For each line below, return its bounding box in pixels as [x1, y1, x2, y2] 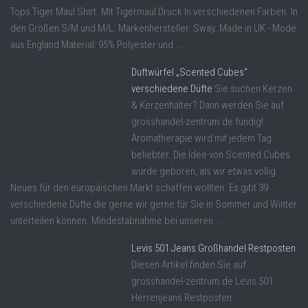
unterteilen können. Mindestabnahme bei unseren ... [10, 214, 223, 228]
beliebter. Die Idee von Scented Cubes [131, 148, 290, 162]
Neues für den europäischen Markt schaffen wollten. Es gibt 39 [10, 181, 268, 195]
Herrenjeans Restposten [131, 291, 232, 305]
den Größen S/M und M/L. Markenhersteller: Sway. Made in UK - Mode [10, 22, 296, 35]
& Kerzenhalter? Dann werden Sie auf [131, 99, 284, 112]
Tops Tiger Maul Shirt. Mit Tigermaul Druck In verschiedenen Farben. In [10, 5, 298, 19]
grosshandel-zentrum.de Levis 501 [131, 275, 273, 288]
